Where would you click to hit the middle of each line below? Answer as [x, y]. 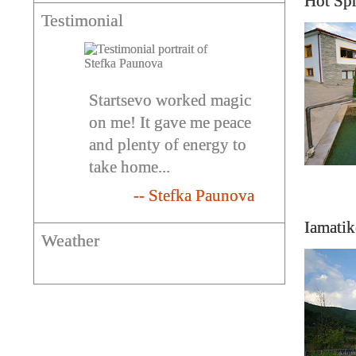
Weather [70, 240]
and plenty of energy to [168, 144]
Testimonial [82, 20]
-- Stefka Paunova [194, 195]
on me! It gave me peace [170, 122]
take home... [130, 166]
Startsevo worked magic [170, 100]
